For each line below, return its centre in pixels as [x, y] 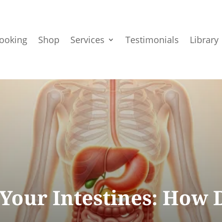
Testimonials [152, 40]
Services [88, 40]
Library [204, 40]
